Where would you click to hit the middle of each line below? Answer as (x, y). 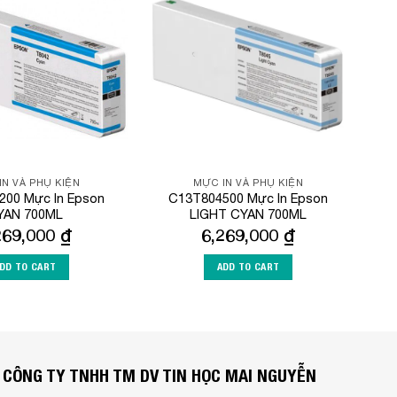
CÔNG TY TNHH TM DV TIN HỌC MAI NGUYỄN (159, 375)
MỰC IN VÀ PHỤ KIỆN (248, 183)
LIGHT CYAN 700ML (248, 214)
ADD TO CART (248, 267)
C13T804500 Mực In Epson (248, 198)
